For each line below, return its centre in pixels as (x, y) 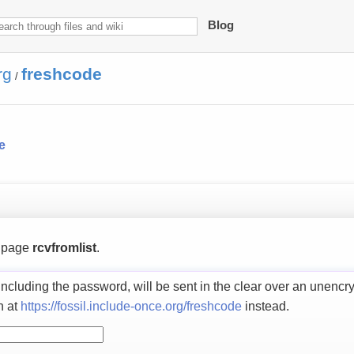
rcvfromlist (64, 248)
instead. (265, 305)
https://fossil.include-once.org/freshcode (131, 305)
